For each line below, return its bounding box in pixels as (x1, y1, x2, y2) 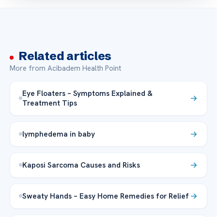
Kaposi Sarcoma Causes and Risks (22, 159, 140, 170)
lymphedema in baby (22, 128, 95, 139)
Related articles (18, 48, 112, 63)
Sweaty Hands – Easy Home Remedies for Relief (22, 190, 189, 201)
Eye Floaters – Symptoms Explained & (22, 88, 153, 98)
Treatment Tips (22, 97, 77, 108)
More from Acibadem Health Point (10, 63, 121, 73)
